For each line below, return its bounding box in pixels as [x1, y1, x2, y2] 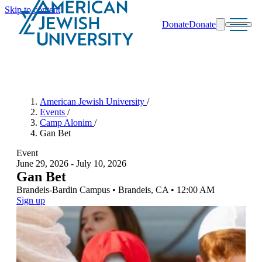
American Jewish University [40, 96, 147, 106]
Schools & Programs [19, 59, 118, 72]
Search [19, 50, 44, 60]
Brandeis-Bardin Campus [16, 185, 110, 195]
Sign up [16, 195, 45, 205]
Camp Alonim [40, 118, 94, 127]
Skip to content [5, 5, 60, 15]
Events [40, 107, 67, 117]
